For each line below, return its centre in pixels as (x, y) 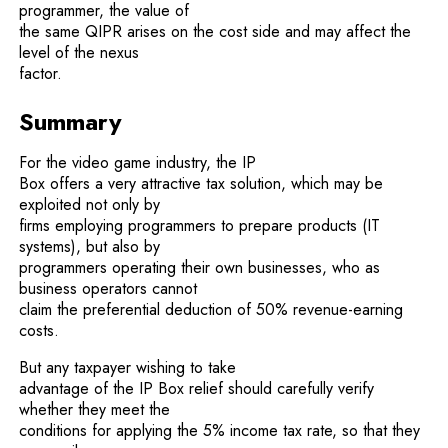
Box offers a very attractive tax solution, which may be (201, 183)
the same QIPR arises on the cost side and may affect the (215, 31)
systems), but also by (90, 246)
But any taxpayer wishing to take (128, 367)
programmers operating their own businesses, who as (200, 267)
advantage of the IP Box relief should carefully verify (197, 388)
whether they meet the (95, 409)
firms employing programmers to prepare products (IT (200, 225)
